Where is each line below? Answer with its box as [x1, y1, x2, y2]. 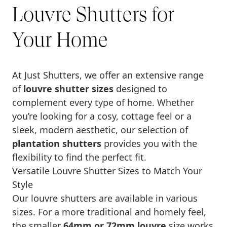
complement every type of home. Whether [12, 96, 194, 109]
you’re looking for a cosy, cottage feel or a [12, 110, 192, 123]
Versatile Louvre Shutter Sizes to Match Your [12, 165, 202, 177]
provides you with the [101, 137, 197, 150]
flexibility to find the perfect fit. [12, 151, 146, 164]
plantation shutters [12, 137, 101, 150]
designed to [113, 83, 167, 95]
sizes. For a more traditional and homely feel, [12, 206, 206, 218]
